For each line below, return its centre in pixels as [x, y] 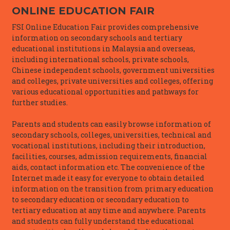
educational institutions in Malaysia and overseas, [103, 48]
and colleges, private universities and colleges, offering [112, 81]
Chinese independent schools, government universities [113, 70]
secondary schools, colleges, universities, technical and [112, 135]
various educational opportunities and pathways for [105, 91]
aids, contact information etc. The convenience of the [108, 167]
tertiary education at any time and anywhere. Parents [109, 210]
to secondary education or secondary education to [100, 199]
